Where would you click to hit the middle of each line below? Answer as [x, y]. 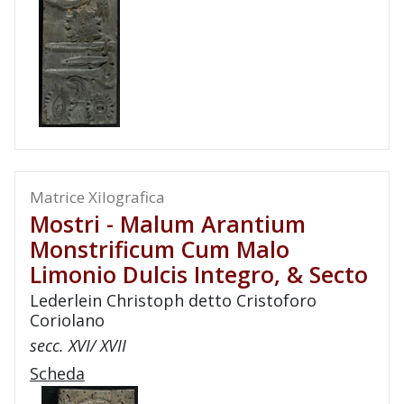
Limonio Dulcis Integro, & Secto [199, 274]
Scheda [57, 373]
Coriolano [67, 320]
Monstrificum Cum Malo [160, 249]
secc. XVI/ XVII [78, 345]
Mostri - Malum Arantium [168, 224]
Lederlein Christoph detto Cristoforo [173, 300]
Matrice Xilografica [97, 197]
